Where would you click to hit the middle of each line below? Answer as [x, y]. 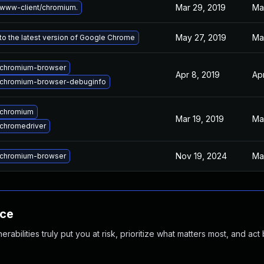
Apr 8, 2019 [198, 75]
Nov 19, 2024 [201, 156]
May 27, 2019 [201, 37]
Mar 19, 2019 [200, 119]
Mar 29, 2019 [201, 7]
